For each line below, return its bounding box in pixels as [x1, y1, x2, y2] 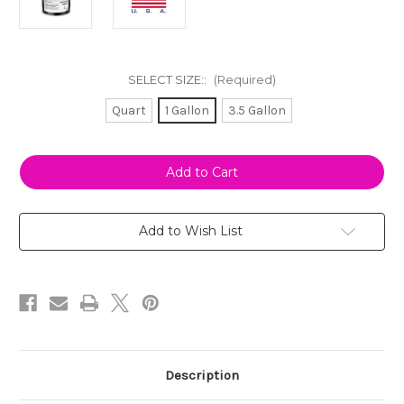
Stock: [19, 172, 57, 188]
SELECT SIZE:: [128, 72, 209, 87]
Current [19, 155, 64, 170]
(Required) [213, 72, 276, 87]
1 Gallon [165, 103, 209, 119]
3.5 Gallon [227, 103, 286, 119]
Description [165, 367, 239, 384]
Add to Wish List [138, 223, 243, 240]
